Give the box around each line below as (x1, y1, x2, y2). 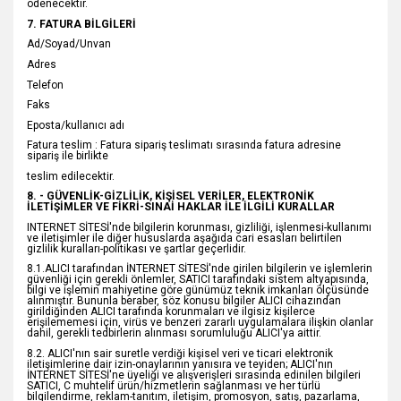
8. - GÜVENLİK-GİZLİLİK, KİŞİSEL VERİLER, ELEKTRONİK (27, 190, 314, 203)
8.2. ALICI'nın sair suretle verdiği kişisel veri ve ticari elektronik (27, 346, 333, 360)
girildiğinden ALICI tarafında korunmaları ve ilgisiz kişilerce (27, 305, 315, 319)
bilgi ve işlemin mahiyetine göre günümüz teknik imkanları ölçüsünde (27, 284, 369, 297)
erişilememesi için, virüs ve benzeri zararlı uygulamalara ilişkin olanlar (27, 316, 373, 329)
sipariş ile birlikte (27, 149, 108, 163)
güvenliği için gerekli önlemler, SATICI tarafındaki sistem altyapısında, (27, 273, 369, 286)
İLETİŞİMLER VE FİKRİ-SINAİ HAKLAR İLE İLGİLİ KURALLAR (27, 200, 335, 214)
